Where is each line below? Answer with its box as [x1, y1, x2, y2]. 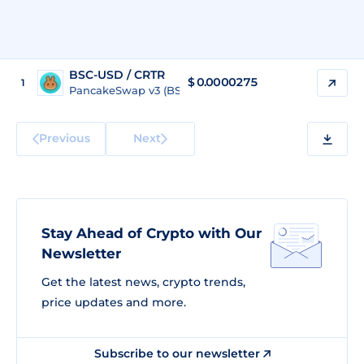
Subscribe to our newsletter [93, 346, 263, 361]
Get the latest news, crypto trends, [41, 275, 245, 289]
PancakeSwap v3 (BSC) [69, 84, 192, 97]
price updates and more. [41, 295, 186, 310]
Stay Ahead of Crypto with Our [41, 225, 262, 241]
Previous [38, 130, 90, 145]
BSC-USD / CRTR [69, 67, 165, 82]
